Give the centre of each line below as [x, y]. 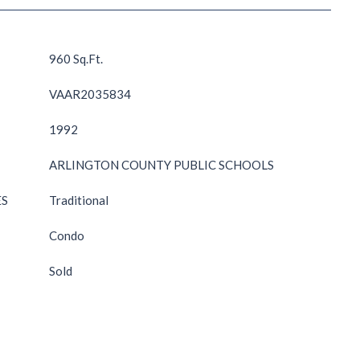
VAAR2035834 [90, 94]
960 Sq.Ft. [76, 59]
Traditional [79, 200]
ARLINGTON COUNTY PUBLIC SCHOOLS [162, 165]
